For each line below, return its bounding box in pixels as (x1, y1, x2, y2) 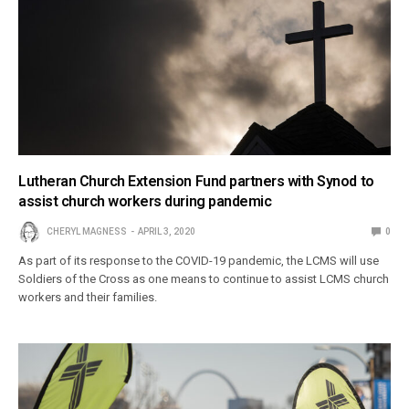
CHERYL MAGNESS (47, 225, 127, 236)
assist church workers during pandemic (18, 192, 272, 210)
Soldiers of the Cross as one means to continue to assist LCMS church (18, 271, 390, 286)
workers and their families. (18, 289, 161, 304)
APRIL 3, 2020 (138, 225, 195, 236)
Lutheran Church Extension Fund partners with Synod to (18, 172, 374, 190)
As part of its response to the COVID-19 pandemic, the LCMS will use (18, 253, 380, 267)
